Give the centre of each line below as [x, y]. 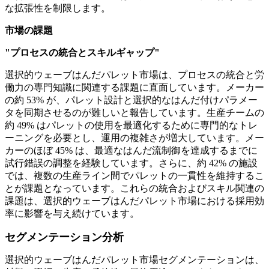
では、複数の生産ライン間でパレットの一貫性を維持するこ [134, 176]
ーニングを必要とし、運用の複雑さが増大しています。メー [134, 138]
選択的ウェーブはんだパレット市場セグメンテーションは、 [134, 260]
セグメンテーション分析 [64, 237]
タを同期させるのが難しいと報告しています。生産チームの [134, 113]
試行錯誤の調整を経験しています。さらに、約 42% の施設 [131, 163]
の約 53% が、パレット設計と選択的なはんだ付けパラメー [131, 100]
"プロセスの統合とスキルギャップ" [82, 53]
